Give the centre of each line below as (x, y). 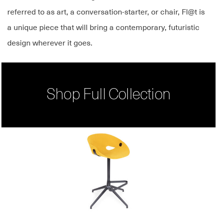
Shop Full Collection (108, 95)
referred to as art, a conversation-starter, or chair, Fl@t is (106, 12)
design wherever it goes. (50, 43)
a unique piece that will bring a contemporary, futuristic (103, 28)
